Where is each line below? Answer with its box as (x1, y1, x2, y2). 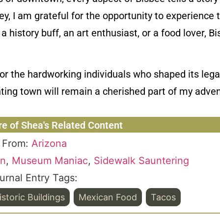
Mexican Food (78, 192, 137, 203)
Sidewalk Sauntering (93, 155, 189, 167)
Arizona (31, 137, 67, 150)
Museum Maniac (11, 155, 88, 167)
